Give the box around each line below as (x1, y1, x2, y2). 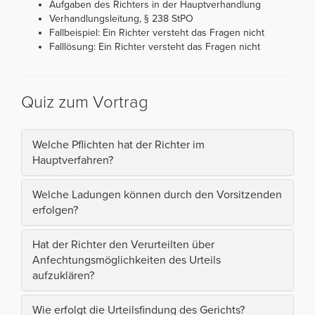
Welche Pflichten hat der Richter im (32, 137, 205, 152)
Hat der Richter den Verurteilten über (32, 237, 214, 252)
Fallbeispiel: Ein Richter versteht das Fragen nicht (49, 26, 264, 39)
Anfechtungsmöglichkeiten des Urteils (32, 252, 221, 267)
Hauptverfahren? (32, 153, 113, 167)
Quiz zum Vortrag (21, 91, 148, 112)
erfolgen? (32, 202, 78, 217)
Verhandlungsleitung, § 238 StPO (49, 12, 193, 25)
